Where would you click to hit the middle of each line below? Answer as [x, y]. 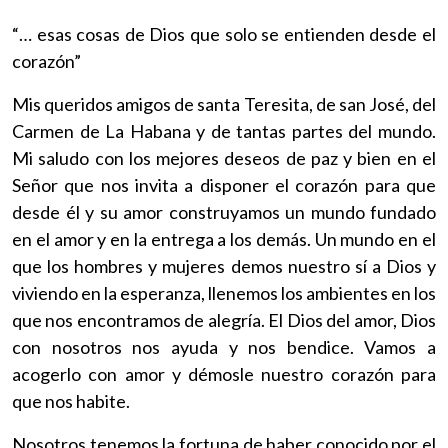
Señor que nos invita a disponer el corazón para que [224, 184]
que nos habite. [71, 400]
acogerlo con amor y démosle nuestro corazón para [224, 373]
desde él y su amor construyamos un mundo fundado [224, 211]
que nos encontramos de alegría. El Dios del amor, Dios [224, 319]
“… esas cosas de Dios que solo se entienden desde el [224, 33]
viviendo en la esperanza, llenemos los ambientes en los [224, 292]
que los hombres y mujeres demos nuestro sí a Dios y [224, 265]
